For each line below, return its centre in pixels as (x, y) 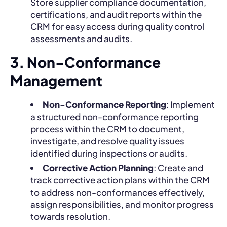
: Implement (191, 104)
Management (56, 80)
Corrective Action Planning (98, 167)
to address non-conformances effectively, (118, 192)
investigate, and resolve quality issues (107, 141)
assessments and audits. (81, 38)
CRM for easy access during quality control (117, 26)
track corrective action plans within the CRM (120, 180)
